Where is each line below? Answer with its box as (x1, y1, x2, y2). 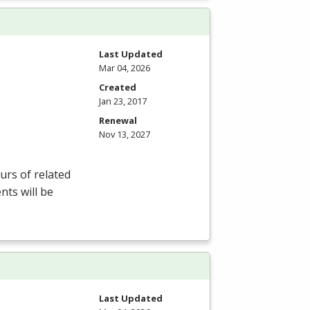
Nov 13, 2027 (99, 128, 150, 141)
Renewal (99, 114, 137, 127)
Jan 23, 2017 (99, 95, 147, 108)
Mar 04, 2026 (99, 62, 150, 75)
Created (99, 81, 136, 94)
